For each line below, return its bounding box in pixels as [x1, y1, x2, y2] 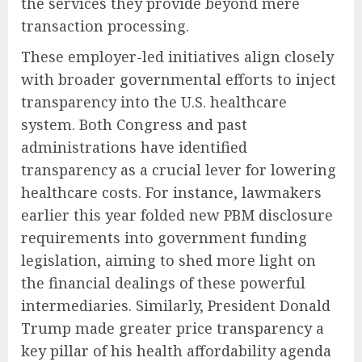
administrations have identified [21, 137, 247, 158]
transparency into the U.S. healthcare [21, 92, 287, 112]
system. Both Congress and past [21, 115, 247, 135]
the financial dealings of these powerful [21, 273, 305, 293]
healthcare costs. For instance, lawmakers [21, 183, 322, 203]
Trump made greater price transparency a [21, 318, 324, 339]
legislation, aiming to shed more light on [21, 250, 316, 271]
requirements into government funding [21, 228, 307, 248]
